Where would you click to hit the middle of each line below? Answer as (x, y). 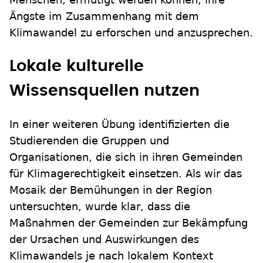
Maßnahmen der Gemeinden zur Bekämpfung (129, 223)
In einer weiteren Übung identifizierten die (119, 124)
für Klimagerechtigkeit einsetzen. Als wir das (126, 174)
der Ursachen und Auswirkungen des (104, 240)
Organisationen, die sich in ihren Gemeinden (126, 157)
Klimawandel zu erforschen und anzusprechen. (131, 33)
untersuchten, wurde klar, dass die (100, 207)
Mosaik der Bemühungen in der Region (111, 190)
